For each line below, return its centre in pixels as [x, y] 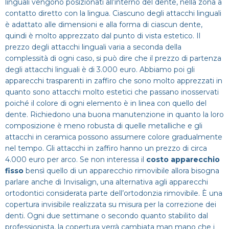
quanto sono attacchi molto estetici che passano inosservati [112, 92]
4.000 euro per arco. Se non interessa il [76, 159]
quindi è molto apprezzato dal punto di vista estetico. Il [103, 36]
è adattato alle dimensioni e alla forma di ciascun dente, [104, 25]
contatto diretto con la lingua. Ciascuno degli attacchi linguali [113, 13]
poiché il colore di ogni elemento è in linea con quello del [106, 103]
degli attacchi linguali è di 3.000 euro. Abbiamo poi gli [100, 70]
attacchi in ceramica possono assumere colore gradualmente [114, 137]
